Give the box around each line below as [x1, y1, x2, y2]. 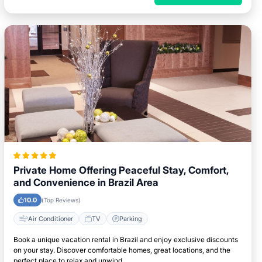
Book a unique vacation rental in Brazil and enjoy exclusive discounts [13, 235, 239, 244]
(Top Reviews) [42, 196, 81, 204]
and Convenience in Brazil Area [13, 177, 159, 188]
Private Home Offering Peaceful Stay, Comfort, [13, 164, 229, 176]
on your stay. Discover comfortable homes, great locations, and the [13, 246, 231, 254]
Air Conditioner [28, 214, 74, 223]
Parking [119, 214, 143, 223]
